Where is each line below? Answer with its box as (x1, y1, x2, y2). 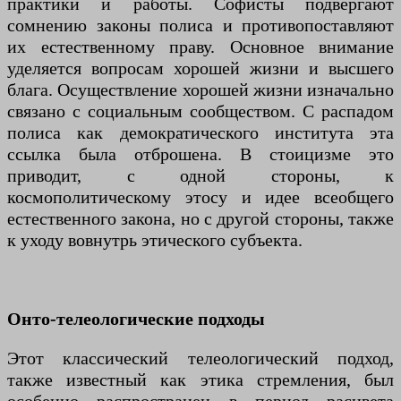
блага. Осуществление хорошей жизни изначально (7, 80, 394, 100)
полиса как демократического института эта (7, 123, 394, 143)
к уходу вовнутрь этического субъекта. (7, 230, 303, 251)
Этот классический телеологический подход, (7, 348, 394, 369)
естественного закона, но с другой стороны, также (7, 209, 394, 229)
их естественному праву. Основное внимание (7, 37, 394, 57)
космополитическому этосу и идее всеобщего (7, 187, 394, 208)
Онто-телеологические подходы (7, 309, 265, 329)
